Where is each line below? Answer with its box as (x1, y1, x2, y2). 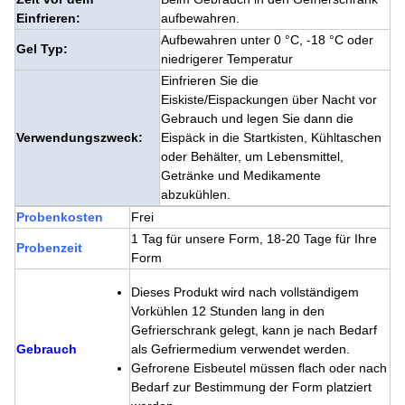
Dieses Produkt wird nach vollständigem (131, 285, 359, 299)
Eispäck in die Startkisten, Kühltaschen (161, 130, 381, 145)
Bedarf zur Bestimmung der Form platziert (131, 380, 372, 394)
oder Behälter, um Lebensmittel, (161, 149, 344, 164)
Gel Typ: (16, 42, 68, 56)
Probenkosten (16, 210, 103, 224)
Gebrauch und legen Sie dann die (161, 111, 353, 126)
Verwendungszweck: (16, 130, 143, 145)
